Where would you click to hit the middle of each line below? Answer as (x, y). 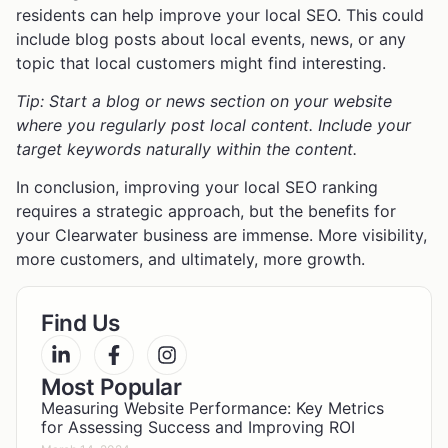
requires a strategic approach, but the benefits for (206, 211)
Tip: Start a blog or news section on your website (204, 100)
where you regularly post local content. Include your (213, 124)
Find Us (80, 322)
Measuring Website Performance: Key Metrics (212, 407)
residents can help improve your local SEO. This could (220, 14)
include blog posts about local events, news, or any (211, 38)
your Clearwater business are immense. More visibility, (221, 235)
